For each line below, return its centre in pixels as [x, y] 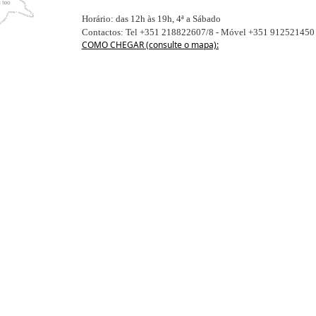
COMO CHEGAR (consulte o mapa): [150, 45]
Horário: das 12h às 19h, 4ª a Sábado [151, 19]
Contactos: [103, 32]
